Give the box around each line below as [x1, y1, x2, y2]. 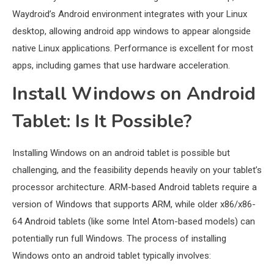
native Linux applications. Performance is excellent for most [12, 43, 253, 54]
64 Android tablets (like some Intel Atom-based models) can [12, 216, 255, 228]
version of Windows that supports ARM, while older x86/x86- [12, 199, 256, 210]
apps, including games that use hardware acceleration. [12, 60, 230, 72]
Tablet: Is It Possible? [12, 109, 192, 135]
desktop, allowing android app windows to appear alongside [12, 26, 251, 37]
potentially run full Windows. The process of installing [12, 233, 226, 245]
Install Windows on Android [12, 81, 256, 107]
